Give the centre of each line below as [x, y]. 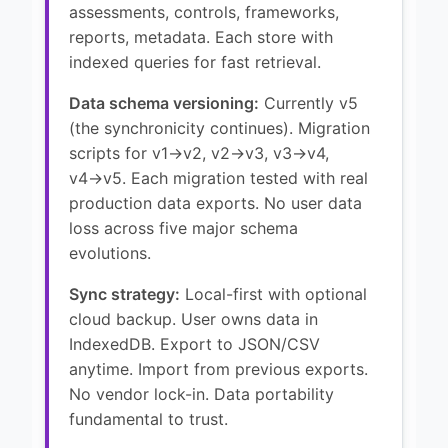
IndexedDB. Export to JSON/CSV [194, 343]
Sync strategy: [124, 293]
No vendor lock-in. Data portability [201, 393]
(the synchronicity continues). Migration [219, 127]
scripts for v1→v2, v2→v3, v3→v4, [199, 152]
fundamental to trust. [148, 418]
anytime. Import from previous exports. [218, 368]
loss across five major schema [183, 227]
